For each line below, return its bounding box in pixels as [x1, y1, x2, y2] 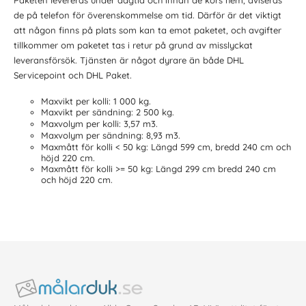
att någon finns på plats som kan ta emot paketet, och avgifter [14, 25, 281, 36]
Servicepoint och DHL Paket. [14, 70, 132, 81]
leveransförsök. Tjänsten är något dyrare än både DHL [14, 55, 244, 66]
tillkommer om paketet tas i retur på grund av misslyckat [14, 40, 253, 51]
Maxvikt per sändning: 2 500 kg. [41, 107, 174, 118]
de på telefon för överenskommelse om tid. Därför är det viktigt [14, 10, 281, 21]
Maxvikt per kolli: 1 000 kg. [41, 95, 151, 107]
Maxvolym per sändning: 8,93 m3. [41, 129, 180, 141]
